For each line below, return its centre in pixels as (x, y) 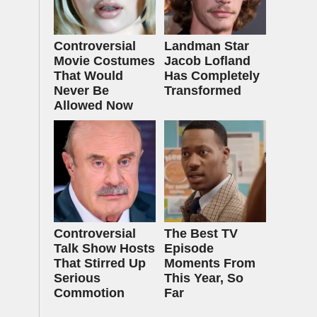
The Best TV (201, 234)
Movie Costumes (104, 61)
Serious (77, 278)
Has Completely (212, 76)
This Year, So (204, 278)
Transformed (203, 91)
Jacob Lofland (207, 61)
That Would (88, 76)
